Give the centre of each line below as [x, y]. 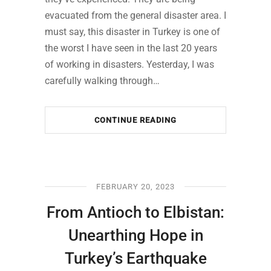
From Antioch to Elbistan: [135, 212]
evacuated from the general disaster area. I [135, 15]
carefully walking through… [102, 80]
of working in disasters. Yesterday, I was [129, 64]
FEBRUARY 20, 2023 [135, 186]
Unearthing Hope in [135, 235]
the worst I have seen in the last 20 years [131, 48]
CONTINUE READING [135, 120]
